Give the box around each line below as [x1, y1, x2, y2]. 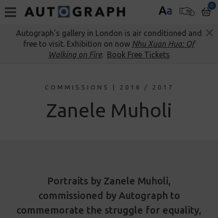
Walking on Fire [48, 50, 102, 59]
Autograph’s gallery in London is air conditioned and [16, 29, 202, 37]
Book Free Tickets [107, 50, 170, 59]
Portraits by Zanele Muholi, [47, 175, 171, 186]
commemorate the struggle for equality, [17, 204, 201, 216]
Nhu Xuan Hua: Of [132, 39, 195, 48]
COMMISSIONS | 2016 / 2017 [44, 84, 174, 91]
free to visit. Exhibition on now [23, 39, 132, 48]
